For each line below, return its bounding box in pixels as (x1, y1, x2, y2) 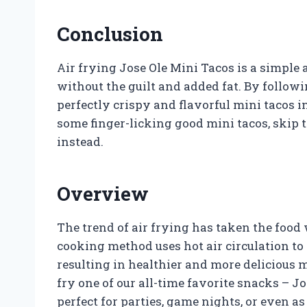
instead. (57, 133, 103, 149)
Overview (57, 180, 149, 206)
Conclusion (57, 21, 163, 47)
